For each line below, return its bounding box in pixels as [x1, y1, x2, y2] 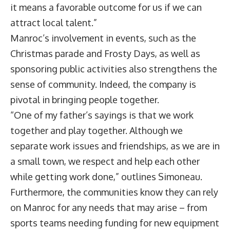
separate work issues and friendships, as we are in [10, 140, 220, 151]
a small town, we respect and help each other [10, 155, 200, 167]
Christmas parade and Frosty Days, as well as [10, 47, 200, 59]
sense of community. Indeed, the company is [10, 78, 196, 90]
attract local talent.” [10, 16, 97, 28]
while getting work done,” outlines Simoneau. [10, 170, 202, 182]
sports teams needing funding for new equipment [10, 217, 219, 228]
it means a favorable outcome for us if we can [10, 1, 202, 13]
